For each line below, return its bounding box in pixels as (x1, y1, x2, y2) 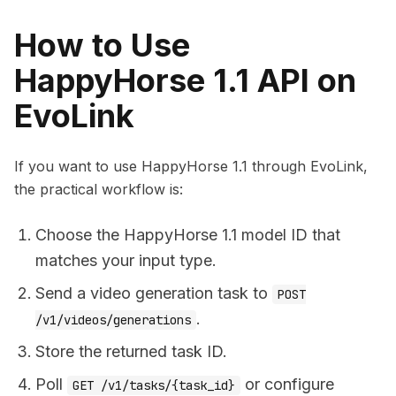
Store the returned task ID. (35, 342, 227, 361)
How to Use (14, 26, 190, 65)
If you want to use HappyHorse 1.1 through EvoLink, (14, 157, 368, 175)
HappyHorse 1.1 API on (14, 61, 356, 100)
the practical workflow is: (14, 180, 183, 198)
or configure (240, 375, 334, 393)
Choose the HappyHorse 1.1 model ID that (35, 225, 340, 244)
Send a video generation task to (35, 284, 272, 302)
